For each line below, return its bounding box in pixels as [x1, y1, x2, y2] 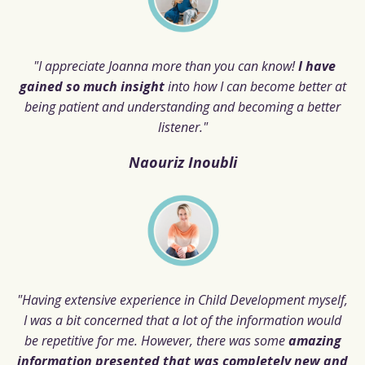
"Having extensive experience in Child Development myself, [17, 290, 348, 309]
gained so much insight [19, 77, 165, 95]
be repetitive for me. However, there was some [24, 331, 285, 350]
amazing [288, 331, 341, 350]
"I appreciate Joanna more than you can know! [29, 56, 298, 75]
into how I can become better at [164, 77, 346, 95]
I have [297, 56, 336, 75]
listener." [157, 117, 208, 136]
